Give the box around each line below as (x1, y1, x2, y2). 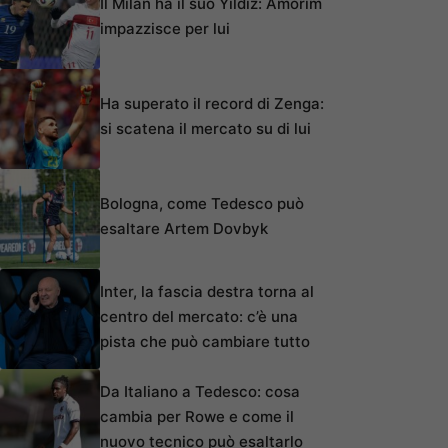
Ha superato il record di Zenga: (100, 94, 324, 114)
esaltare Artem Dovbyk (100, 219, 268, 239)
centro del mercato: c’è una (100, 306, 298, 326)
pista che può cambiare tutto (100, 331, 310, 351)
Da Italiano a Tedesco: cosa (100, 381, 300, 401)
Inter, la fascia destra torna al (100, 281, 314, 301)
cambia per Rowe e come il (100, 406, 294, 426)
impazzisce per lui (100, 19, 230, 39)
